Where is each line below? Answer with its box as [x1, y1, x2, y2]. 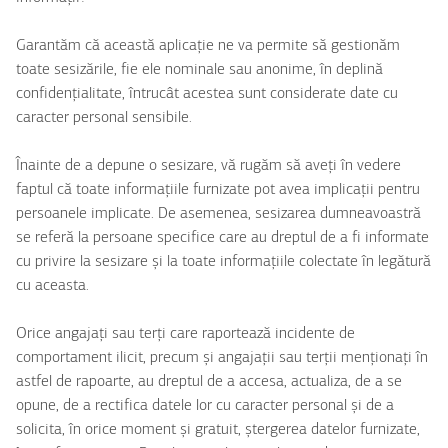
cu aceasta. [16, 278, 89, 294]
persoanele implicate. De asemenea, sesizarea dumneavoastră [16, 206, 421, 222]
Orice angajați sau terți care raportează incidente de [16, 326, 355, 342]
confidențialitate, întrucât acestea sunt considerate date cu [16, 86, 398, 102]
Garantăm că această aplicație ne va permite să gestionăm [16, 38, 400, 54]
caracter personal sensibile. [16, 110, 192, 126]
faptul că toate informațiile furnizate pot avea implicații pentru [16, 182, 420, 198]
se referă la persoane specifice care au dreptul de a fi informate [16, 230, 429, 246]
